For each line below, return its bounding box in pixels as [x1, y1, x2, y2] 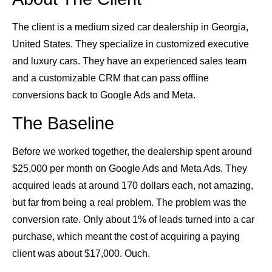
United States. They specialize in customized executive [12, 39, 249, 50]
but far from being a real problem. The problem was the [12, 197, 246, 208]
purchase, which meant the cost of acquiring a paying [12, 231, 240, 242]
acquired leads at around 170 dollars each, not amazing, [12, 180, 253, 191]
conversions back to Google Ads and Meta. [12, 90, 195, 101]
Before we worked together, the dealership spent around [12, 146, 252, 157]
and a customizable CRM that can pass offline [12, 73, 209, 84]
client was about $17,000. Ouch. [12, 248, 150, 259]
